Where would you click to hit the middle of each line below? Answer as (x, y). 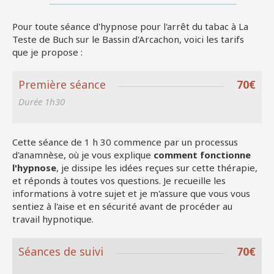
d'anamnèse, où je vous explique (83, 154)
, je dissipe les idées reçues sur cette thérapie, (157, 167)
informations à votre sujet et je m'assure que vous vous (131, 193)
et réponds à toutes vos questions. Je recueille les (119, 180)
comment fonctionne (202, 154)
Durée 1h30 (42, 101)
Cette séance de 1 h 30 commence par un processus (125, 142)
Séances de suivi (61, 251)
